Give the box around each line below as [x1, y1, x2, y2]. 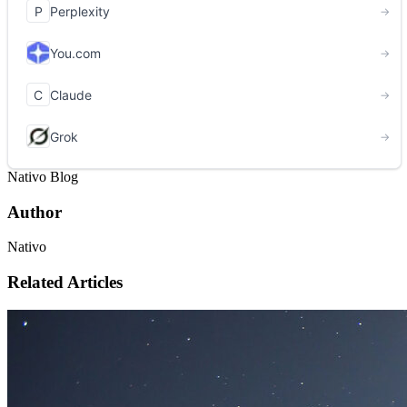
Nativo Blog [7, 169, 78, 185]
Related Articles [7, 273, 123, 293]
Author [7, 202, 62, 222]
